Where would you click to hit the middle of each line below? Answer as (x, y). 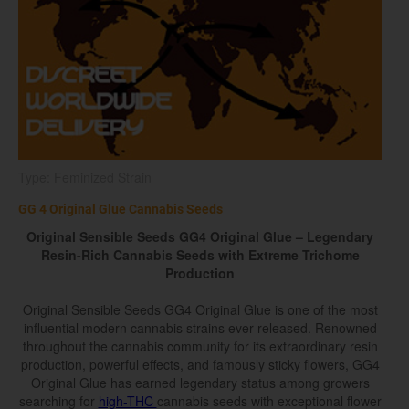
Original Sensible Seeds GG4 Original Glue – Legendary (200, 237)
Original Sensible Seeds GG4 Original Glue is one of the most (200, 310)
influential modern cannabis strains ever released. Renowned (200, 328)
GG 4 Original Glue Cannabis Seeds (121, 210)
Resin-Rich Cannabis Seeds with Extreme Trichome (200, 255)
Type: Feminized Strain (85, 178)
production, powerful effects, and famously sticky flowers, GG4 (200, 365)
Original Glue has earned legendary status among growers (200, 383)
